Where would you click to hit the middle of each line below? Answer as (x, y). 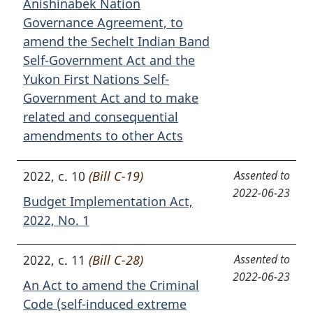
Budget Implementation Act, (108, 201)
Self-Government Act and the (109, 60)
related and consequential (101, 117)
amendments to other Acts (103, 136)
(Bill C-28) (116, 260)
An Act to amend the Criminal (111, 285)
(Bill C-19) (116, 176)
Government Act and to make (111, 98)
